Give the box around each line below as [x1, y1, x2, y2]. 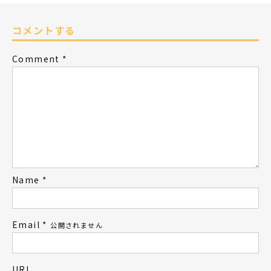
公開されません [47, 220, 103, 230]
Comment [12, 52, 60, 65]
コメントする [12, 23, 76, 38]
